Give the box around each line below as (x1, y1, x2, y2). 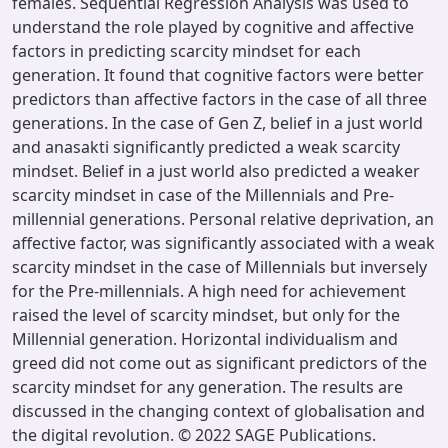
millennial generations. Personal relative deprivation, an (12, 208, 434, 230)
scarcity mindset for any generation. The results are (12, 376, 403, 398)
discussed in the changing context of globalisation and (12, 400, 425, 422)
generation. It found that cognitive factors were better (12, 64, 424, 86)
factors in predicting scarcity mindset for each (12, 40, 361, 62)
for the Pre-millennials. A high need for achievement (12, 280, 406, 302)
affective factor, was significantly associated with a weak (12, 232, 435, 254)
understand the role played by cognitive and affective (12, 16, 414, 38)
